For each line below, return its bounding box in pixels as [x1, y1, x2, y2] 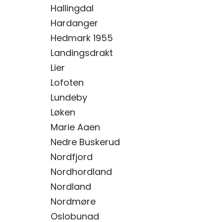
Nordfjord [51, 151, 93, 163]
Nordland [51, 180, 91, 193]
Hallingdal [51, 2, 94, 14]
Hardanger [51, 17, 98, 29]
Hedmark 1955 [51, 32, 113, 44]
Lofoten [51, 76, 84, 89]
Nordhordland [51, 166, 112, 178]
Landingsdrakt [51, 47, 113, 59]
